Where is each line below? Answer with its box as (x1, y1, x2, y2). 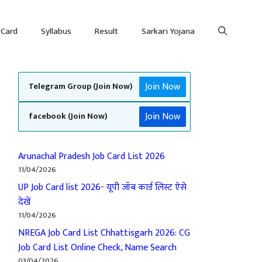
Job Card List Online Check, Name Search (18, 240, 177, 256)
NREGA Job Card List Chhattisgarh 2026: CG (18, 225, 190, 241)
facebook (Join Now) (29, 109, 108, 123)
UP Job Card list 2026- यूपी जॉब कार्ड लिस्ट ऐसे (18, 180, 187, 195)
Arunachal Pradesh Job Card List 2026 (18, 149, 165, 164)
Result (95, 24, 118, 39)
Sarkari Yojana (142, 24, 195, 39)
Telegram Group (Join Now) (29, 80, 133, 94)
